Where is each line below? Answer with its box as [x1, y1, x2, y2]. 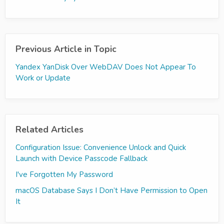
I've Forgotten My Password [15, 169, 113, 179]
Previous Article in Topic [15, 43, 116, 55]
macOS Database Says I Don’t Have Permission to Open [15, 185, 207, 195]
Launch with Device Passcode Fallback [15, 153, 147, 163]
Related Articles [15, 123, 83, 135]
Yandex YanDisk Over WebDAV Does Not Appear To [15, 62, 196, 72]
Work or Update [15, 73, 70, 83]
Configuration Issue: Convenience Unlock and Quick [15, 142, 186, 152]
